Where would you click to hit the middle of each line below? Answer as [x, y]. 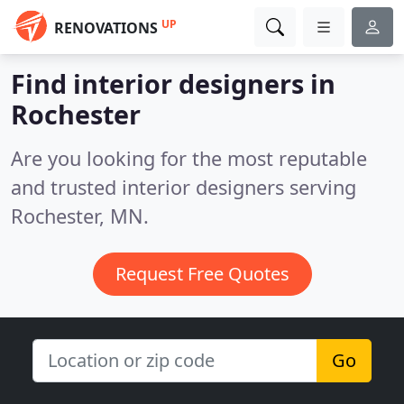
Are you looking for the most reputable [189, 158]
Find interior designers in [173, 83]
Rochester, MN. [80, 216]
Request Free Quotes [202, 274]
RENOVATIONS [106, 28]
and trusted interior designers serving [184, 187]
